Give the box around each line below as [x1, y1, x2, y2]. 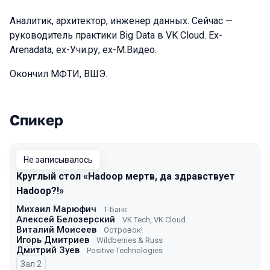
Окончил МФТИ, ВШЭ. [10, 68, 107, 80]
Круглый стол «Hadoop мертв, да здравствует [16, 171, 235, 182]
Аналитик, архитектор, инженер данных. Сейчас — [10, 15, 233, 27]
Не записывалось [24, 155, 93, 165]
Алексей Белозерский [16, 214, 115, 225]
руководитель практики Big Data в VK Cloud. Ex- [10, 30, 222, 41]
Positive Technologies [87, 246, 163, 255]
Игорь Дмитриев [16, 234, 89, 245]
